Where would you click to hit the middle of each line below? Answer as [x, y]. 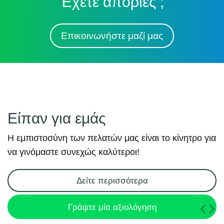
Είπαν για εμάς [56, 118]
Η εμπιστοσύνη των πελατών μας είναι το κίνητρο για [112, 138]
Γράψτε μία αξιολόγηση [112, 207]
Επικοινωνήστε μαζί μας [112, 35]
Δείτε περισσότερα [112, 181]
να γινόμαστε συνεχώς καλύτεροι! [73, 152]
